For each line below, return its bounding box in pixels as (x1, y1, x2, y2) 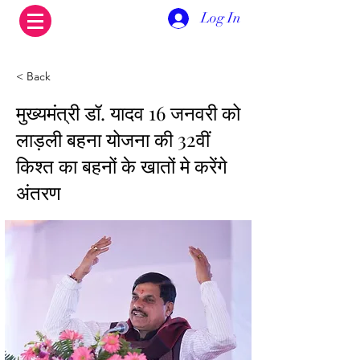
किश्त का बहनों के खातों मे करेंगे (16, 153, 227, 178)
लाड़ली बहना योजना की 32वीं (16, 126, 210, 152)
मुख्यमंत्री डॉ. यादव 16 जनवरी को (16, 100, 240, 125)
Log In (201, 9, 242, 27)
